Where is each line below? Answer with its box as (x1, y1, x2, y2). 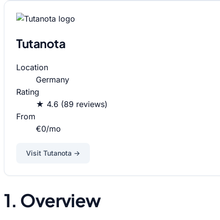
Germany (36, 75, 69, 85)
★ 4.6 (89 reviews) (36, 99, 108, 110)
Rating (16, 87, 39, 97)
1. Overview (4, 189, 101, 212)
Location (16, 62, 48, 73)
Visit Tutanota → (26, 149, 80, 158)
